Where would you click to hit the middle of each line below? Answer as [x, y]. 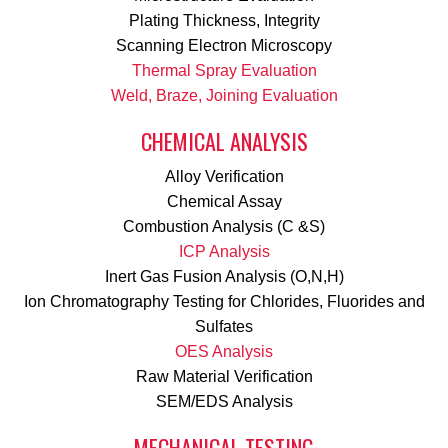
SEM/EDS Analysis [224, 402]
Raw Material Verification [224, 377]
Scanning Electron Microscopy [224, 46]
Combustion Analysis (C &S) [224, 227]
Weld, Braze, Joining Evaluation [224, 96]
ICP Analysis [224, 252]
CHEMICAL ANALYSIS [224, 141]
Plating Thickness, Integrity [224, 21]
